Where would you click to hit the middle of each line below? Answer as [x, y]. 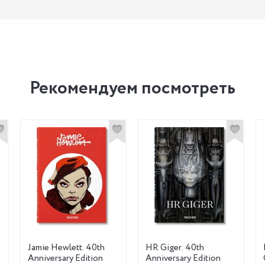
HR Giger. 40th [175, 248]
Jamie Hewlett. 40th [66, 248]
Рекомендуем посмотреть [132, 88]
